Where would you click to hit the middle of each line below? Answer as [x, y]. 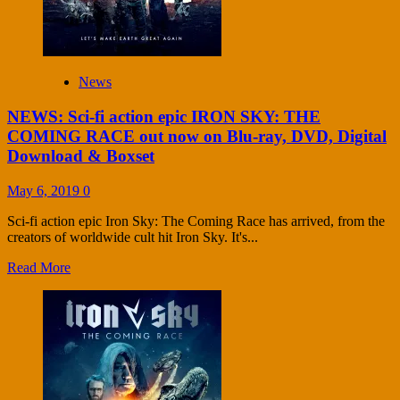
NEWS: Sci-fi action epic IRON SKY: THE [164, 117]
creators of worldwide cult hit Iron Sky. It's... [133, 237]
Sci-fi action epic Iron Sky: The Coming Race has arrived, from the [196, 221]
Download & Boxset [81, 156]
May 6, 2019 [45, 190]
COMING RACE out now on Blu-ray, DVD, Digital [197, 137]
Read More [39, 267]
